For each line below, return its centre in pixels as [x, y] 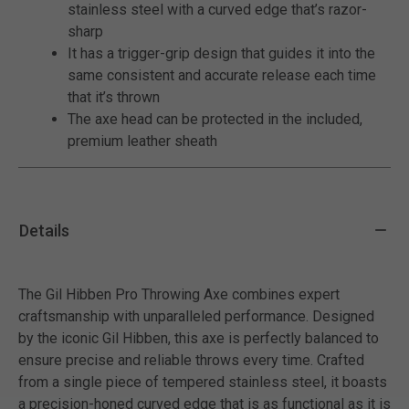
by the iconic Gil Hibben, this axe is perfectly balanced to [199, 338]
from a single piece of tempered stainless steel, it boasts [203, 382]
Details [44, 231]
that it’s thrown [114, 97]
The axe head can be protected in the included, [215, 119]
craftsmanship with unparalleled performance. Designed [196, 316]
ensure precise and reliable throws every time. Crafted [191, 360]
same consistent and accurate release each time [222, 75]
